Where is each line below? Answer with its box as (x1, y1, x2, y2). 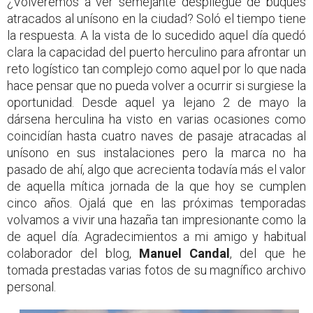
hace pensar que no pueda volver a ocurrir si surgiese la (7, 78, 306, 94)
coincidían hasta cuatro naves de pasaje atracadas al (7, 129, 306, 144)
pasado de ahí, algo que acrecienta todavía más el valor (7, 162, 306, 177)
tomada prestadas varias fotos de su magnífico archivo (7, 263, 306, 278)
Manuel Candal (138, 246, 231, 261)
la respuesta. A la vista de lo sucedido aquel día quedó (7, 28, 306, 43)
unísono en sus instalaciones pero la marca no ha (7, 145, 306, 161)
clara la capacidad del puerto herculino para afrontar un (7, 45, 306, 60)
